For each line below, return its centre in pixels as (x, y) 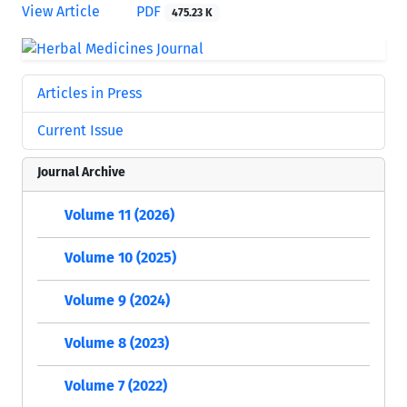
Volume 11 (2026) (119, 215)
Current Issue (80, 130)
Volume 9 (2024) (117, 300)
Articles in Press (89, 93)
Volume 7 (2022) (116, 386)
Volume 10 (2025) (120, 258)
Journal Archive (81, 172)
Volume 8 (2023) (117, 343)
